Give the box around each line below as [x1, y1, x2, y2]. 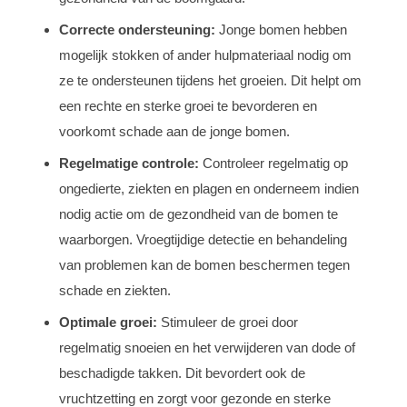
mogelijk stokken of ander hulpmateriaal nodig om [59, 46, 352, 63]
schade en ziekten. [59, 282, 171, 298]
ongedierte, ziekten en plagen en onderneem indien [59, 180, 359, 196]
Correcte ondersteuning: [59, 21, 215, 37]
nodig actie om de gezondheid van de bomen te [59, 205, 338, 222]
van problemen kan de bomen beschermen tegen [59, 256, 350, 273]
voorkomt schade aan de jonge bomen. [59, 123, 290, 139]
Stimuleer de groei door [157, 313, 298, 330]
